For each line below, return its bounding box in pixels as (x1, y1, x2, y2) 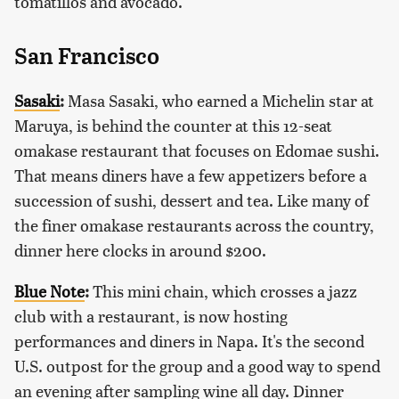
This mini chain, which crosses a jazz (89, 280, 357, 303)
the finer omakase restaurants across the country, (14, 214, 374, 237)
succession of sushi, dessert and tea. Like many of (14, 189, 369, 212)
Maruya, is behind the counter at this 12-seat (14, 114, 332, 137)
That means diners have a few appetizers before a (14, 164, 367, 187)
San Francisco (14, 43, 159, 70)
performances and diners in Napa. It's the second (14, 330, 364, 353)
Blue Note (14, 280, 85, 303)
